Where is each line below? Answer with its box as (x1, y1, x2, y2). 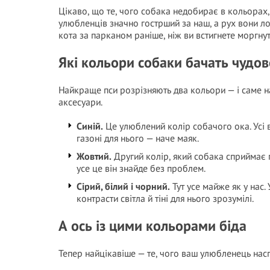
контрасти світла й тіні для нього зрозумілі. (77, 192, 254, 204)
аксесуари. (58, 96, 102, 108)
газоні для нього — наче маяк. (77, 132, 199, 144)
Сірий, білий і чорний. (77, 180, 170, 192)
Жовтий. (77, 150, 111, 162)
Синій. (77, 120, 103, 132)
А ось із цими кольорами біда (58, 216, 246, 235)
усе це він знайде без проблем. (77, 162, 206, 174)
